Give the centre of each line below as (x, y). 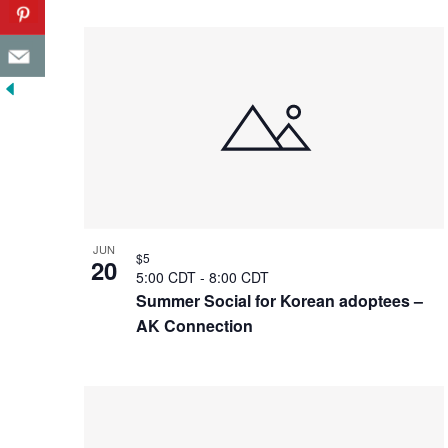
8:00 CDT (239, 277)
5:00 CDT (168, 277)
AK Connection (194, 326)
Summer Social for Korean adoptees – (279, 301)
